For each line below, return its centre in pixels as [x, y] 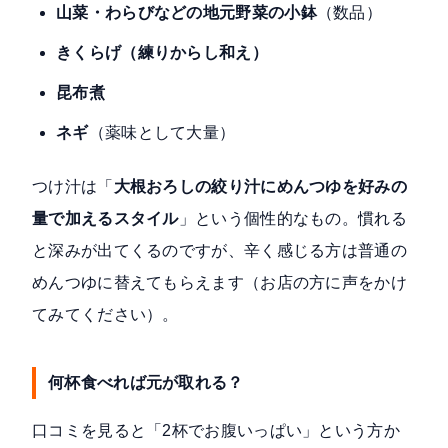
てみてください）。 [105, 315]
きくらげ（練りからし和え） [162, 53]
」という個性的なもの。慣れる [293, 219]
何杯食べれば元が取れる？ [146, 383]
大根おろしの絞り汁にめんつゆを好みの [260, 187]
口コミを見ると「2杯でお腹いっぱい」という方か [216, 431]
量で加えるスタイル [105, 219]
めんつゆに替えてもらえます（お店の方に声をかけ [219, 283]
